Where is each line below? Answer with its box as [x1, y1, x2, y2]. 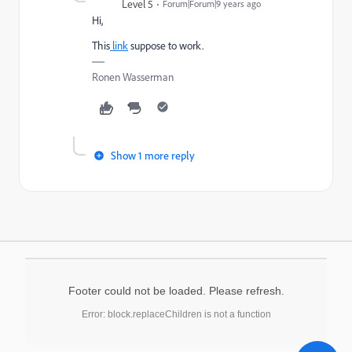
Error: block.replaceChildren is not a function [81, 309, 271, 320]
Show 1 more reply [111, 148, 195, 162]
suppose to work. [128, 38, 203, 53]
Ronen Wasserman [92, 70, 174, 84]
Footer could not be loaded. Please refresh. [68, 284, 284, 297]
